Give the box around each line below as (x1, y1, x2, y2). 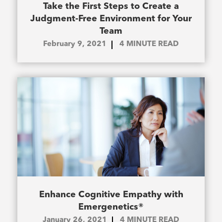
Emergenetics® (78, 203, 144, 212)
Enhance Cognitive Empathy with (39, 190, 183, 200)
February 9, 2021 (43, 41, 107, 49)
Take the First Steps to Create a (43, 2, 179, 11)
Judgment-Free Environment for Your (30, 14, 192, 24)
